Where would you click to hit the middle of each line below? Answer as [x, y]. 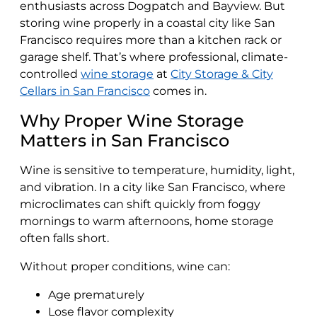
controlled [50, 74]
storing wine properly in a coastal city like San [148, 23]
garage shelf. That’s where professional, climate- [154, 57]
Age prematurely [96, 294]
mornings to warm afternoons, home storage [147, 221]
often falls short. [64, 238]
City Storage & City [222, 74]
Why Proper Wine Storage [132, 120]
